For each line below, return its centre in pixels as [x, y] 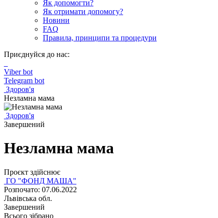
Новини [56, 20]
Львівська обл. [28, 198]
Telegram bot [24, 81]
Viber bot [18, 72]
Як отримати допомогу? [83, 11]
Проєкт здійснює [32, 172]
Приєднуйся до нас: [37, 54]
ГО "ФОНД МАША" [40, 181]
